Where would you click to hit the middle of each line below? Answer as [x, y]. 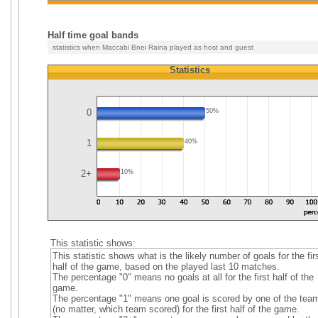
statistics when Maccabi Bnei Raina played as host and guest [152, 47]
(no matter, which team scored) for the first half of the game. [176, 309]
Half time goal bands [93, 35]
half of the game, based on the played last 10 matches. [166, 267]
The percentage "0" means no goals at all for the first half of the [183, 277]
